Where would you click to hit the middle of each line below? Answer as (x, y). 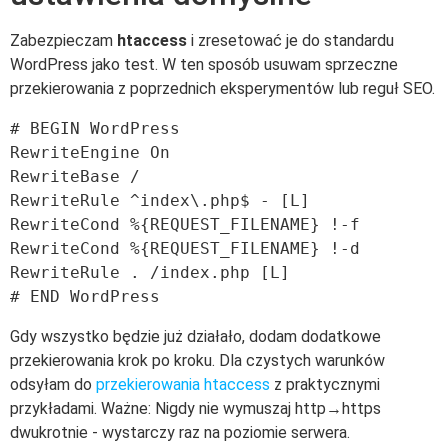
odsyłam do (53, 385)
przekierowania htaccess (183, 385)
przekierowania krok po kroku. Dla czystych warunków (197, 361)
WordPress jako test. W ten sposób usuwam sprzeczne (204, 65)
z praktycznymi (325, 385)
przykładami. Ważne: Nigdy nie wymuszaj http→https (195, 409)
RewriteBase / (75, 177)
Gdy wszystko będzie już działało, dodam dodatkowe (195, 337)
